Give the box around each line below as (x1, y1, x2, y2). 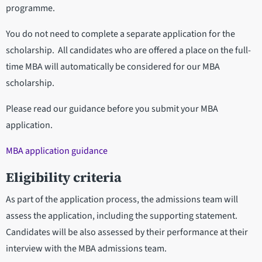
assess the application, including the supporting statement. (6, 209, 237, 223)
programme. (6, 2, 55, 15)
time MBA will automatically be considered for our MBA (6, 60, 220, 74)
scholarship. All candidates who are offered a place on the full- (6, 44, 251, 57)
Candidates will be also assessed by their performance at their (6, 226, 248, 239)
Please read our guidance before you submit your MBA (6, 102, 218, 116)
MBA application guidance (6, 144, 108, 158)
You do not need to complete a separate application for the (6, 27, 235, 41)
